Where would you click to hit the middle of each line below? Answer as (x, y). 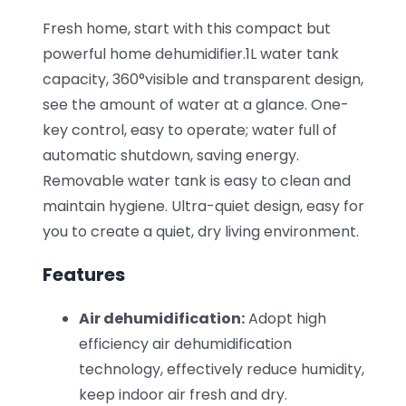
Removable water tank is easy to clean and (196, 181)
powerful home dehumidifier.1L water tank (190, 54)
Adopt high (285, 319)
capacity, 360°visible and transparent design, (203, 80)
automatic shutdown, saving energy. (170, 156)
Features (83, 275)
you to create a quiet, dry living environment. (200, 232)
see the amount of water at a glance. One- (195, 105)
